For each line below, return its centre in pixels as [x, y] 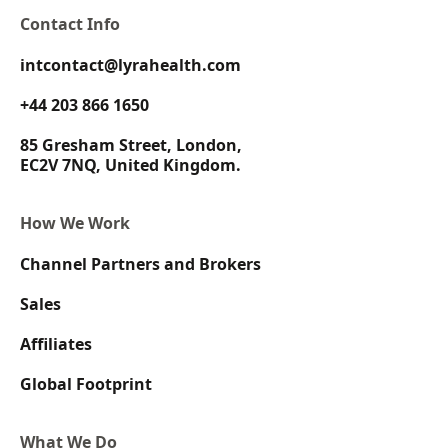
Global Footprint [86, 383]
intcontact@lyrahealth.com [130, 64]
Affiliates [56, 343]
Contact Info [70, 23]
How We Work [75, 222]
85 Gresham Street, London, [131, 144]
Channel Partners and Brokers [140, 263]
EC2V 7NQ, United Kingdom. [130, 164]
